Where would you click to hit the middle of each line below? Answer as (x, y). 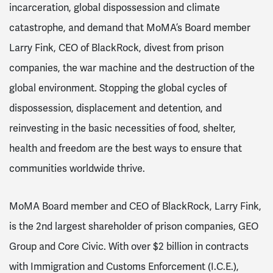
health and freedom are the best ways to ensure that (126, 149)
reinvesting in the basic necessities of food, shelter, (122, 129)
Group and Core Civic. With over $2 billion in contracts (129, 246)
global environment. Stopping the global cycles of (118, 88)
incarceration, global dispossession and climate (115, 8)
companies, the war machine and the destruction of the (132, 68)
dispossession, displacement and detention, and (115, 108)
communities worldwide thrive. (78, 169)
